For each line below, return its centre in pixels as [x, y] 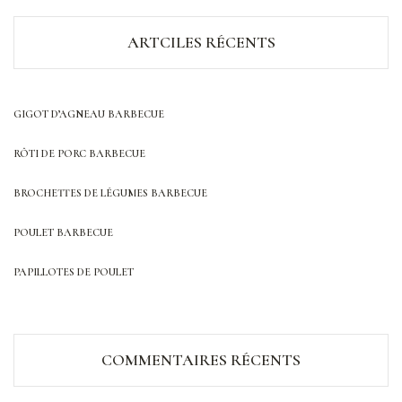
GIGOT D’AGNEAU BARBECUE [89, 114]
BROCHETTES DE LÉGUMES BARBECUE [110, 192]
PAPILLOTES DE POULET [74, 271]
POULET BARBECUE [63, 232]
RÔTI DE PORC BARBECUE [79, 153]
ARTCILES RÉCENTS [201, 42]
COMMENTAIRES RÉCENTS [201, 359]
